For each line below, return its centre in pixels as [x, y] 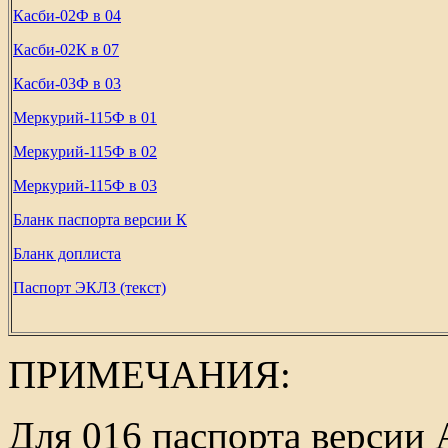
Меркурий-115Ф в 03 [85, 185]
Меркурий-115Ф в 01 [85, 117]
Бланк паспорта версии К [100, 219]
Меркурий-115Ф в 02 [85, 151]
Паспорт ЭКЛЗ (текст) [89, 287]
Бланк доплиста [67, 253]
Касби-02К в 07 [66, 49]
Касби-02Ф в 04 [67, 15]
